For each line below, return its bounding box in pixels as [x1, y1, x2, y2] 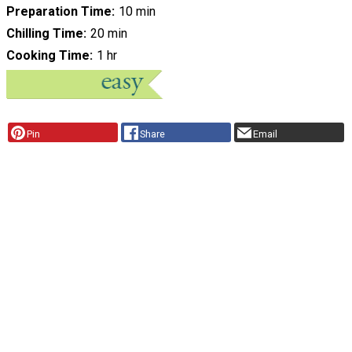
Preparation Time [6, 3, 112, 19]
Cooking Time [6, 47, 90, 63]
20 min [90, 25, 127, 41]
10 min [118, 3, 156, 19]
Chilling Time [6, 25, 83, 41]
